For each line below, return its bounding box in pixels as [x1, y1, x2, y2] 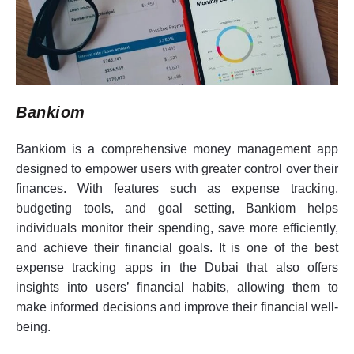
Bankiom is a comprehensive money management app [16, 141, 338, 156]
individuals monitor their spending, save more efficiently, [16, 220, 338, 235]
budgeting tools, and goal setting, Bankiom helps [16, 201, 338, 215]
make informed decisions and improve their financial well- [16, 299, 338, 314]
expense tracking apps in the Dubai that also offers [16, 260, 338, 274]
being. [16, 319, 51, 333]
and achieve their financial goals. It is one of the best [16, 240, 338, 254]
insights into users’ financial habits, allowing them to [16, 280, 338, 294]
